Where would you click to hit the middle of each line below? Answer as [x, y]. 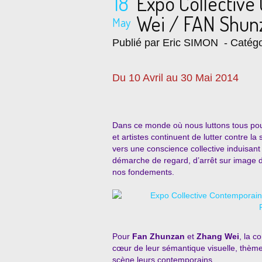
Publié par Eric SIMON [165, 43]
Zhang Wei [218, 236]
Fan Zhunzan [157, 236]
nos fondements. [143, 172]
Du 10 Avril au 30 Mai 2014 [175, 78]
